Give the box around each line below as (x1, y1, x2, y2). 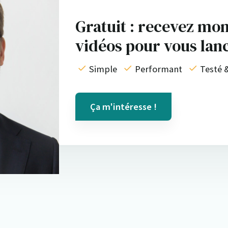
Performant (134, 63, 182, 75)
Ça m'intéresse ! (90, 101, 157, 113)
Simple (89, 63, 117, 75)
